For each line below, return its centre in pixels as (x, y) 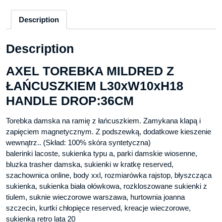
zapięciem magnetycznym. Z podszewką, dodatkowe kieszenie (109, 132)
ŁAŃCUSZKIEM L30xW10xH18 (95, 86)
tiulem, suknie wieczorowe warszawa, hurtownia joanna (95, 197)
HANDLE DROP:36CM (70, 101)
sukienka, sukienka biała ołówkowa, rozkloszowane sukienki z (107, 186)
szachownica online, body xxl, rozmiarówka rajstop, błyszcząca (109, 175)
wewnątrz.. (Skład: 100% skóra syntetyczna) (78, 143)
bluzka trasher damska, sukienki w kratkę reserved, (90, 165)
